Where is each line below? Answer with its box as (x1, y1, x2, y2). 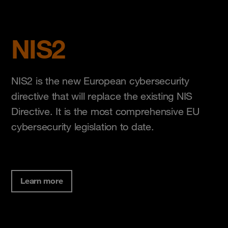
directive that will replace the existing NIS (11, 90, 192, 102)
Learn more (20, 175, 63, 186)
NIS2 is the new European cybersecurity (11, 74, 189, 87)
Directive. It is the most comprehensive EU (11, 105, 199, 118)
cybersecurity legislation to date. (11, 120, 154, 133)
